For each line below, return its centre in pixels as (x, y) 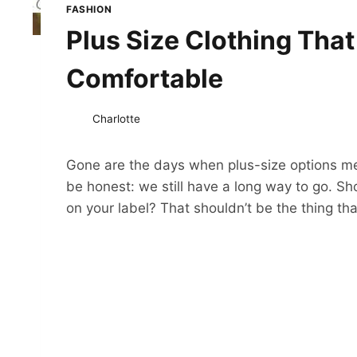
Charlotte (116, 119)
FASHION (89, 10)
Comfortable (147, 79)
